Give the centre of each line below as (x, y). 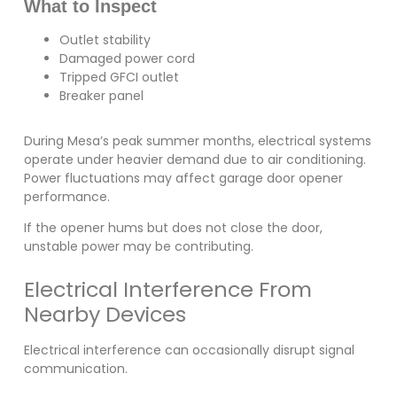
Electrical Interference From (167, 289)
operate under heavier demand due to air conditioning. (195, 159)
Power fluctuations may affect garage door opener (183, 178)
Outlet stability (105, 39)
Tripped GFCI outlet (119, 77)
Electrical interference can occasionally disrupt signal (189, 350)
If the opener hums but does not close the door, (173, 228)
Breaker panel (101, 95)
